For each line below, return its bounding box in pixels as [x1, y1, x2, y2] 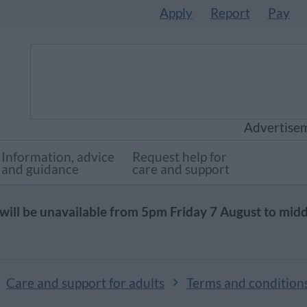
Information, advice [1, 149, 114, 164]
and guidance [1, 162, 79, 177]
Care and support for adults [6, 275, 164, 291]
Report [210, 5, 250, 21]
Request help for [132, 149, 227, 164]
